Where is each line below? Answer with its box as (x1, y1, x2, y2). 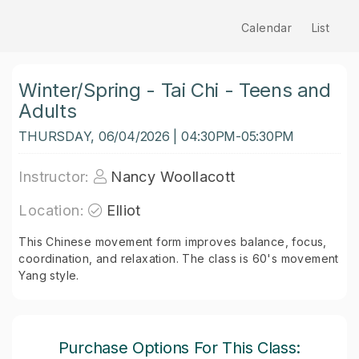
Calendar (240, 21, 292, 34)
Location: (18, 202, 84, 219)
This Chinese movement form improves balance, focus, (18, 235, 327, 248)
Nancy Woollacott (111, 168, 236, 185)
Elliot (107, 202, 141, 219)
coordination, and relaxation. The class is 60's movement (18, 252, 339, 265)
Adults (18, 99, 77, 123)
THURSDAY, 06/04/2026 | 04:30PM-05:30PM (18, 128, 295, 144)
